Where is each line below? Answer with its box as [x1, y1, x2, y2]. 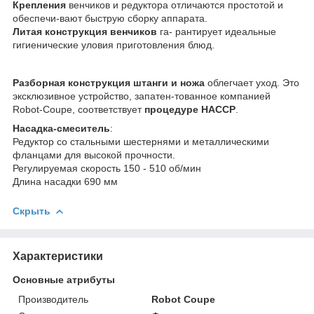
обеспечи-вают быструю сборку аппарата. [13, 13, 210, 25]
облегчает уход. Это [205, 77, 299, 89]
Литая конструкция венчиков [13, 26, 157, 38]
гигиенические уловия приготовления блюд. [13, 39, 214, 51]
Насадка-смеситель [13, 123, 110, 135]
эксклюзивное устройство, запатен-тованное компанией [13, 90, 271, 102]
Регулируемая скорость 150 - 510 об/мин [13, 163, 201, 175]
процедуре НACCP [142, 104, 235, 116]
